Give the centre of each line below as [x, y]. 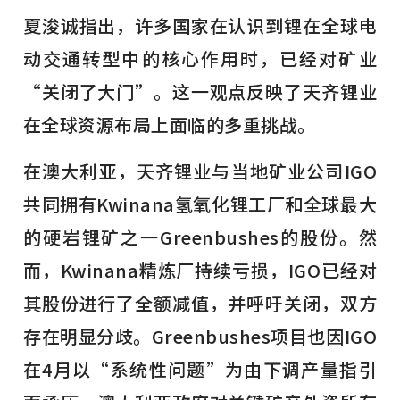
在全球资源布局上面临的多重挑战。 [169, 124]
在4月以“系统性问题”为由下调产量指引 [200, 369]
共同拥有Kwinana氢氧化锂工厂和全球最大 [200, 204]
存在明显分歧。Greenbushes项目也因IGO [200, 336]
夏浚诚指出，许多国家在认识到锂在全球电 [200, 25]
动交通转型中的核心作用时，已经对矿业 [200, 58]
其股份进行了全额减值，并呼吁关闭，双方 [200, 303]
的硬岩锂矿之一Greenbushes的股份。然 [200, 237]
